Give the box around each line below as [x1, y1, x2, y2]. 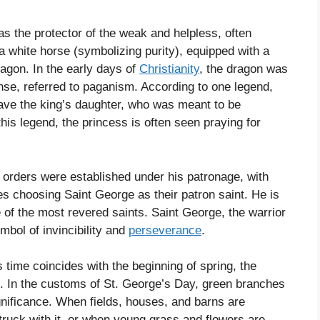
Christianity [139, 62, 199, 76]
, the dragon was [199, 62, 288, 76]
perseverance [129, 223, 201, 237]
